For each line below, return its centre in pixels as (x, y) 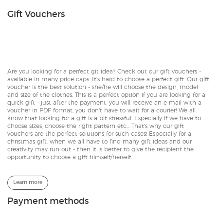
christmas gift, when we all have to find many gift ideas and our (100, 141)
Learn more (28, 182)
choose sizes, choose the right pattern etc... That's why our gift (96, 126)
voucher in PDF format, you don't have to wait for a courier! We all (101, 110)
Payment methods (48, 201)
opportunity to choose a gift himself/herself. (70, 157)
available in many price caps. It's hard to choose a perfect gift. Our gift (108, 79)
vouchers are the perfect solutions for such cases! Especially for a (99, 134)
